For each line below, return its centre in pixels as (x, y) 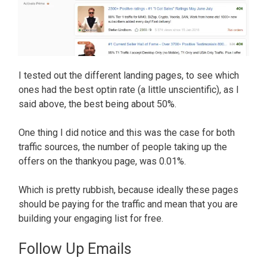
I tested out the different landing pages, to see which (129, 75)
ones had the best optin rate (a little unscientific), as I (129, 89)
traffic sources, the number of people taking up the (123, 147)
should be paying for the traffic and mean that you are (128, 204)
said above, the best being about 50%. (99, 104)
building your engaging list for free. (92, 218)
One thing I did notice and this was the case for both (127, 132)
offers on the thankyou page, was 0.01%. (103, 161)
